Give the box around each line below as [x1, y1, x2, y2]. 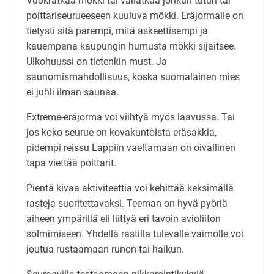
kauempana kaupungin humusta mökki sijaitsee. [26, 40, 236, 52]
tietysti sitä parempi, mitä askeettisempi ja [26, 24, 208, 37]
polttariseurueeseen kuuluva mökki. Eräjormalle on [26, 9, 243, 21]
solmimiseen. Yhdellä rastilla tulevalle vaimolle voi [26, 228, 243, 240]
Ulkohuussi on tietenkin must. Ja [26, 55, 167, 67]
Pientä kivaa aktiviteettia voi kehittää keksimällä [26, 182, 234, 194]
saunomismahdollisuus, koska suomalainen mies [26, 70, 240, 83]
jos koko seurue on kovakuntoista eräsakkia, [26, 126, 217, 138]
